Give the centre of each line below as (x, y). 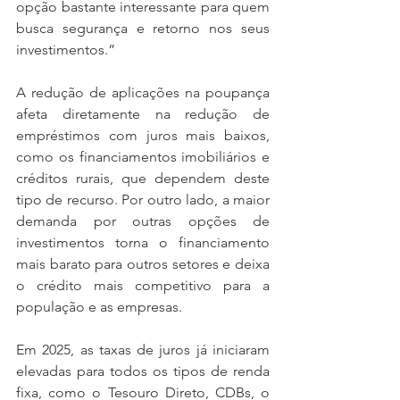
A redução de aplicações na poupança (143, 93)
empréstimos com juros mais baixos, (143, 136)
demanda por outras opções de (143, 221)
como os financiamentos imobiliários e (143, 157)
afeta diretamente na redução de (143, 114)
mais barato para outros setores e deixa (143, 264)
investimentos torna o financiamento (143, 243)
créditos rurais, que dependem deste (143, 179)
